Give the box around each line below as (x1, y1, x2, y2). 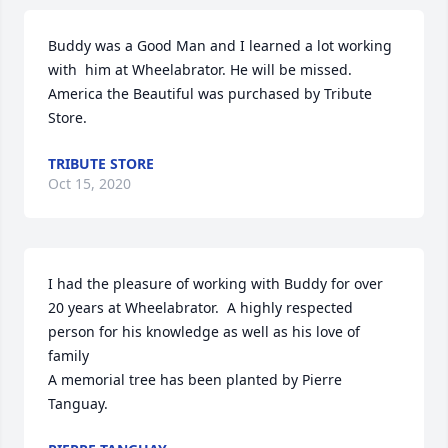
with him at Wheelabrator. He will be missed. (48, 60, 352, 79)
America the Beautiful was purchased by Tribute (48, 84, 372, 103)
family (48, 346, 89, 365)
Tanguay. (48, 394, 108, 413)
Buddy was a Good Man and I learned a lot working (48, 36, 392, 55)
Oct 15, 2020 (48, 174, 131, 193)
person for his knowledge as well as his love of (48, 322, 360, 341)
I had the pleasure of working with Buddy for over (48, 274, 383, 293)
